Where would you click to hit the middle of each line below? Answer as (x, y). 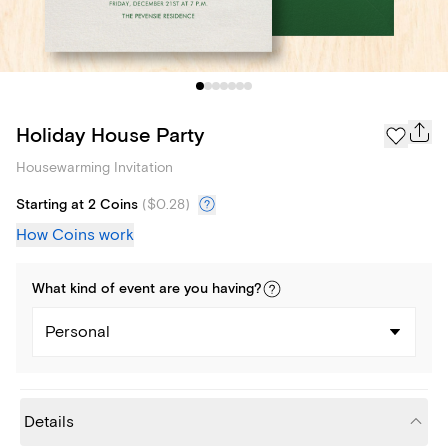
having (233, 289)
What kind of (75, 289)
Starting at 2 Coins (77, 205)
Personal (77, 332)
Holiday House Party (110, 135)
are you (183, 289)
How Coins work (75, 235)
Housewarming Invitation (94, 168)
